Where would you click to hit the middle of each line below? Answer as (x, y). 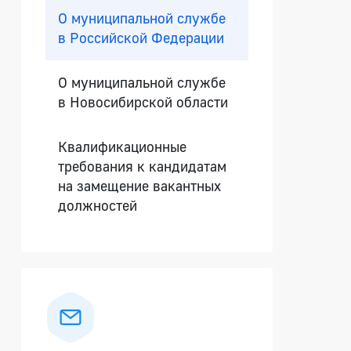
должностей (98, 205)
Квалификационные (123, 147)
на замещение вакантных (140, 186)
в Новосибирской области (143, 102)
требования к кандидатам (143, 166)
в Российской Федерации (141, 38)
